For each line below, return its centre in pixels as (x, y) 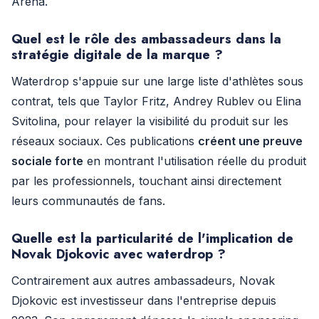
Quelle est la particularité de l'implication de (152, 238)
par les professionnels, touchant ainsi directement (146, 181)
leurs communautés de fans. (88, 201)
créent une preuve (250, 141)
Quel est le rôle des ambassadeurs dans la (146, 39)
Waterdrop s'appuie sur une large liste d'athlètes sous (157, 81)
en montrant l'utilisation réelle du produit (195, 161)
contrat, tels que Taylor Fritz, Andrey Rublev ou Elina (156, 101)
